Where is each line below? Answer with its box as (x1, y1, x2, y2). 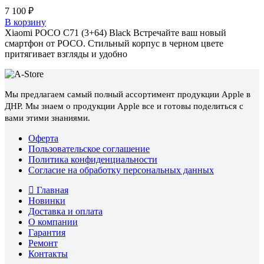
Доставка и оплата (28, 206, 103, 217)
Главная (37, 185, 68, 196)
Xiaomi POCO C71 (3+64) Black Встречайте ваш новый (5, 28, 226, 38)
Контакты (28, 249, 68, 259)
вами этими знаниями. (5, 113, 90, 123)
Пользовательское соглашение (28, 144, 150, 154)
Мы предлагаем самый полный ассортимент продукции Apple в (5, 90, 250, 100)
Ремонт (28, 238, 58, 249)
